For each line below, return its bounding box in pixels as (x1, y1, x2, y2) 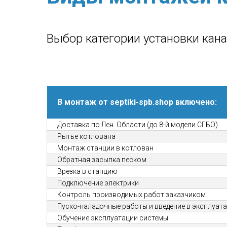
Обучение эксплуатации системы (57, 214, 168, 222)
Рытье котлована (57, 132, 116, 140)
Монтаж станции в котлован (57, 144, 154, 152)
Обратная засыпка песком (57, 156, 146, 164)
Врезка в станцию (57, 167, 118, 175)
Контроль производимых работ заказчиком (57, 191, 206, 199)
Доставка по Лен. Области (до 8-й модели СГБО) (57, 121, 218, 129)
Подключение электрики (57, 179, 139, 187)
